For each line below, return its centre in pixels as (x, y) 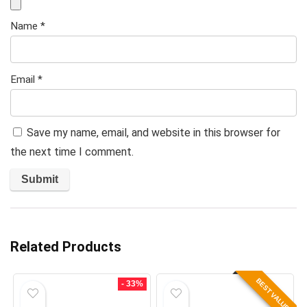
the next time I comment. (72, 152)
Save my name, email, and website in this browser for (153, 133)
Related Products (66, 247)
